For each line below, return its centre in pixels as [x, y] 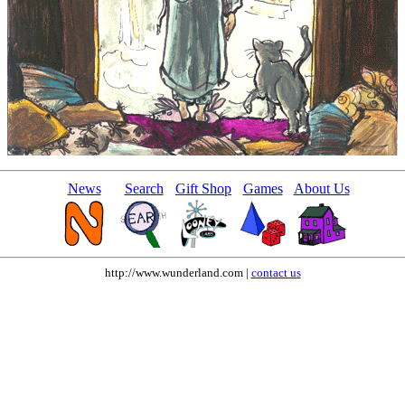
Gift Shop [203, 188]
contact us [276, 272]
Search [144, 188]
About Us [321, 188]
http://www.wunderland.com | [178, 272]
